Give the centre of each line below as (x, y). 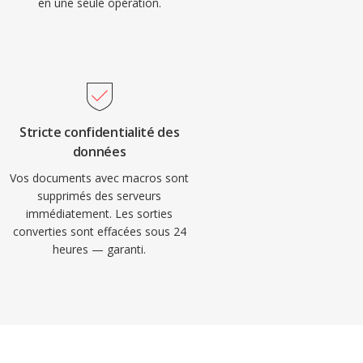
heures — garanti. (100, 249)
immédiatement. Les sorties (100, 214)
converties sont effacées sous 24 (99, 231)
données (99, 152)
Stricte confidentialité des (99, 132)
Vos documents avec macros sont (100, 178)
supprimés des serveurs (100, 196)
